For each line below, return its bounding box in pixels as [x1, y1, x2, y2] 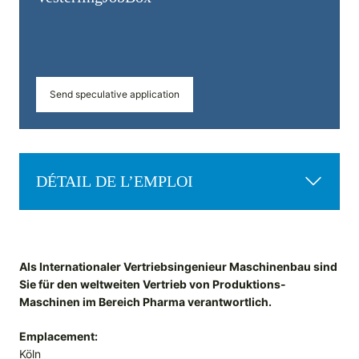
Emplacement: [19, 329, 98, 344]
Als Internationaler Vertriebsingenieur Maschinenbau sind [19, 260, 337, 274]
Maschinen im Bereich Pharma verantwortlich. [19, 295, 272, 309]
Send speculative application [50, 88, 179, 101]
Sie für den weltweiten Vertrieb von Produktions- [19, 277, 286, 292]
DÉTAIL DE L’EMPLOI [36, 172, 193, 191]
